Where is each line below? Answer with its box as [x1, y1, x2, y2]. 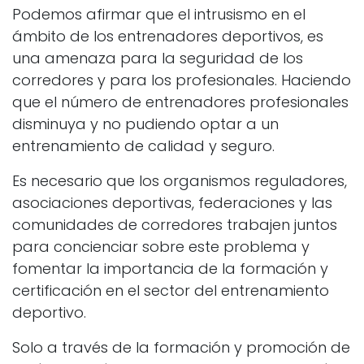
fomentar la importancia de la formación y [12, 258, 328, 279]
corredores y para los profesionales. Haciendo [12, 70, 351, 91]
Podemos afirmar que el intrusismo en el [12, 4, 305, 25]
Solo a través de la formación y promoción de [12, 337, 350, 358]
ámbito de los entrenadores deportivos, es [12, 26, 323, 47]
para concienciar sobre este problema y [12, 236, 310, 258]
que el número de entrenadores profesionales [12, 92, 349, 113]
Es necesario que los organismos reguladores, [12, 171, 347, 192]
